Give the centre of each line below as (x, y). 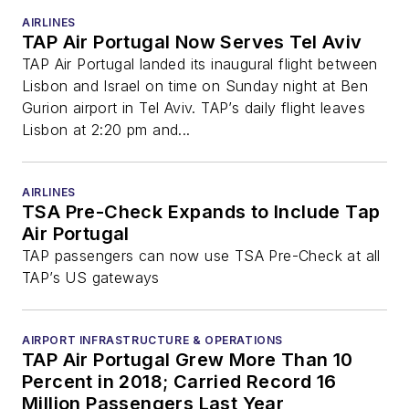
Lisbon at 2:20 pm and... (106, 129)
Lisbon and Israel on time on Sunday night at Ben (195, 85)
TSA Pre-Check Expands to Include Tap (201, 211)
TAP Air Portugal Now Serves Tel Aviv (192, 42)
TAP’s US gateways (91, 277)
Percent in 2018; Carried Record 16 (179, 381)
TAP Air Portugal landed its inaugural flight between (200, 63)
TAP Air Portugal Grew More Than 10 (188, 359)
